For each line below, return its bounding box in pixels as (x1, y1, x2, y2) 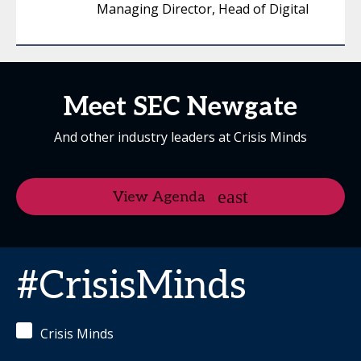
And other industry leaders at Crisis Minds (54, 128, 307, 146)
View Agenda (113, 188, 205, 205)
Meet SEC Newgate (64, 92, 297, 122)
